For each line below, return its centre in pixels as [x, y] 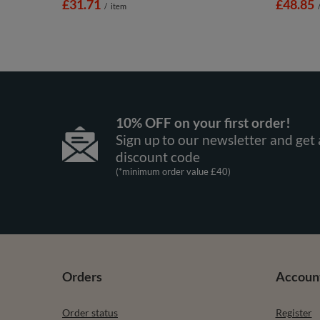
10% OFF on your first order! [203, 122]
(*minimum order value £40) [173, 171]
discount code [157, 156]
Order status [90, 312]
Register [294, 312]
